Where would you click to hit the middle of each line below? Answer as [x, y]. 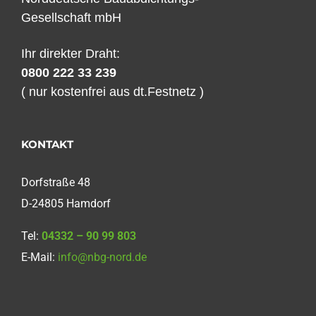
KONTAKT [47, 144]
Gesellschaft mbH [71, 17]
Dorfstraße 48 [56, 182]
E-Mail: [39, 257]
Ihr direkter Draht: [71, 53]
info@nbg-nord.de [102, 257]
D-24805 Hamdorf [66, 203]
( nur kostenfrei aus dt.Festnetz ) [113, 91]
